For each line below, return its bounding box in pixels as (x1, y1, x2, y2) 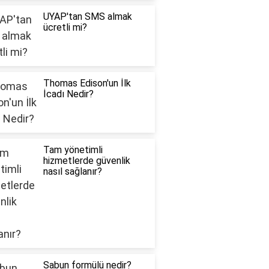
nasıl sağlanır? (43, 166, 102, 178)
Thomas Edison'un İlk (43, 77, 131, 89)
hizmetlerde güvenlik (43, 155, 130, 167)
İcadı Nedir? (43, 88, 94, 100)
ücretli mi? (43, 22, 87, 34)
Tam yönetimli (43, 144, 103, 156)
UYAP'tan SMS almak (43, 11, 132, 23)
